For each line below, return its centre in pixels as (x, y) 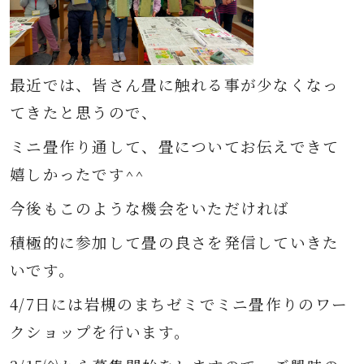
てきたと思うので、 (84, 112)
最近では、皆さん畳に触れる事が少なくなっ (175, 84)
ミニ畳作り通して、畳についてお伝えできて (175, 146)
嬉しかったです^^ (78, 174)
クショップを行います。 (100, 331)
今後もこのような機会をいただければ (150, 208)
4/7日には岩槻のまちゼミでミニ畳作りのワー (179, 304)
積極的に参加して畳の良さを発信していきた (175, 242)
